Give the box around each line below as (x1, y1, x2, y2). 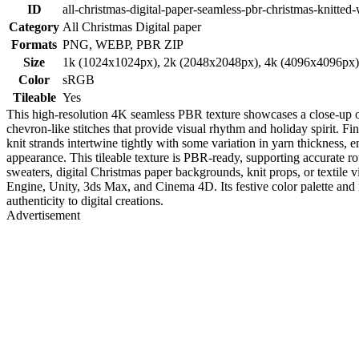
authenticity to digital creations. (6, 193, 163, 208)
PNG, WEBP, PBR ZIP (63, 37, 184, 51)
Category (9, 19, 59, 34)
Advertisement (6, 208, 80, 222)
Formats (11, 37, 57, 51)
